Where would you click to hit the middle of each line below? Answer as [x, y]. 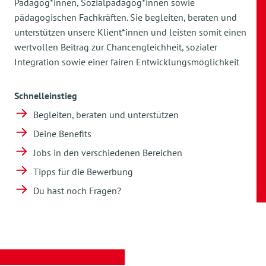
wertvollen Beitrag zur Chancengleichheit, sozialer [116, 47]
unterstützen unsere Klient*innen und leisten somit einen [130, 32]
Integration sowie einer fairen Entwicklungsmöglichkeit [127, 62]
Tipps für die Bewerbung [83, 172]
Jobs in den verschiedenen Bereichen [108, 153]
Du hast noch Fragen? [77, 191]
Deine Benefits [62, 134]
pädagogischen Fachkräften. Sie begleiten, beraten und [126, 17]
